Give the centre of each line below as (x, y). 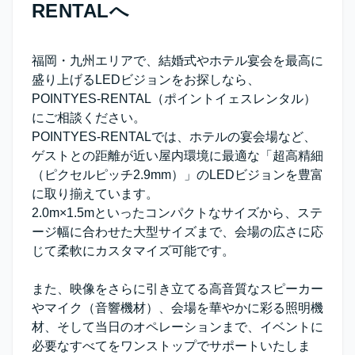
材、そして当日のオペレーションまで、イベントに (177, 327)
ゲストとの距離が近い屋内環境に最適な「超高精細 (177, 156)
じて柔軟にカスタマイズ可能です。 (133, 251)
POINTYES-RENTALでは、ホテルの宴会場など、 (174, 137)
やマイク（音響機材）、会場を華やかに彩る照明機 (177, 308)
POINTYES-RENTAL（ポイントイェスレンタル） (174, 99)
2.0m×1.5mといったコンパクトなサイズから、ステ (177, 213)
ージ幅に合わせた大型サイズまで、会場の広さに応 (177, 232)
